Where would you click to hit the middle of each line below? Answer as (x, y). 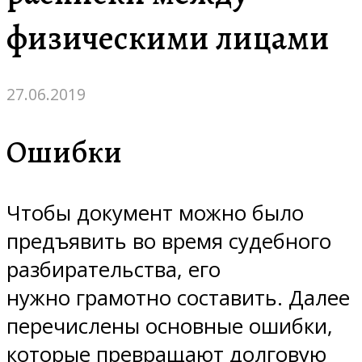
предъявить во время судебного (169, 241)
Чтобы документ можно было (155, 213)
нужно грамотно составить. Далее (178, 297)
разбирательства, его (114, 269)
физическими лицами (168, 38)
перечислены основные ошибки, (170, 326)
